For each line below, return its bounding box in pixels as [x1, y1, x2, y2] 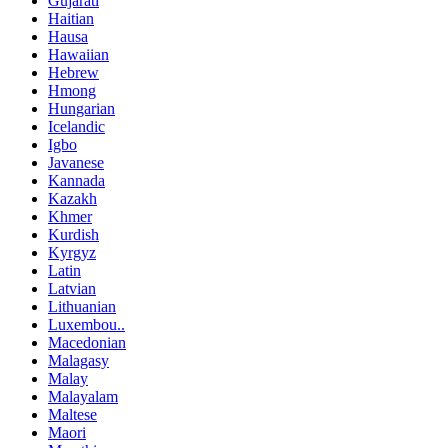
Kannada [48, 172, 105, 190]
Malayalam [48, 388, 118, 406]
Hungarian [48, 100, 115, 118]
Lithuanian [48, 298, 116, 316]
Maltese [48, 406, 97, 424]
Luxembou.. [48, 316, 125, 334]
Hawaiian [48, 46, 109, 64]
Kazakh [48, 190, 97, 208]
